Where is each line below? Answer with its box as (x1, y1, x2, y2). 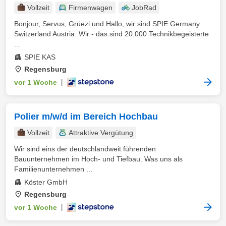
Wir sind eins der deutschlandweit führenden (14, 145, 156, 153)
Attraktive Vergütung (69, 129, 133, 137)
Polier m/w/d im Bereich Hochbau (14, 111, 158, 122)
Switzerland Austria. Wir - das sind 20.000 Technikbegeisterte (14, 30, 209, 38)
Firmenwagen (69, 4, 112, 12)
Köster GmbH (24, 178, 68, 186)
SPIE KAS (24, 53, 55, 61)
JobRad (132, 4, 156, 12)
